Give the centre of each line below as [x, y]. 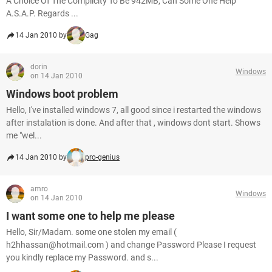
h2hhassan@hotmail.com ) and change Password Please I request [131, 245]
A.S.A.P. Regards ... [42, 13]
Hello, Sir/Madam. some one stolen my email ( [91, 232]
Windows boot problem [62, 94]
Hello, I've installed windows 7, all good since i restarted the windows [134, 110]
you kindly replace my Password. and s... [82, 257]
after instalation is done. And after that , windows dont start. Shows [133, 123]
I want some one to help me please [90, 216]
